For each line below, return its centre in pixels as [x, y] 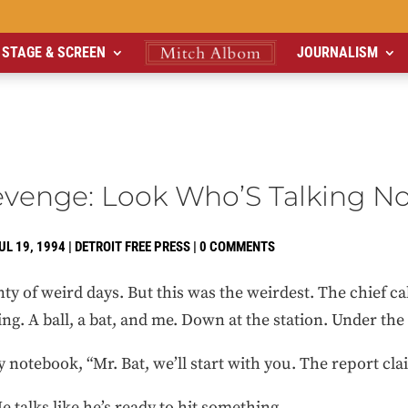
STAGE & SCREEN [54, 52]
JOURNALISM [337, 52]
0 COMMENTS [237, 247]
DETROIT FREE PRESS [133, 247]
